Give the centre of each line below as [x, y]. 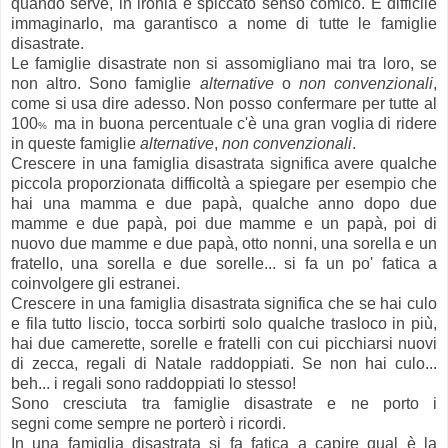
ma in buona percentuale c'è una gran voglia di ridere [246, 123]
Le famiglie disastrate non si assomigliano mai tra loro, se [224, 63]
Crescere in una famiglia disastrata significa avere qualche [224, 163]
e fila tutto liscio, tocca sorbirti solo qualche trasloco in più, [224, 323]
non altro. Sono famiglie [105, 83]
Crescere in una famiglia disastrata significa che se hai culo [224, 303]
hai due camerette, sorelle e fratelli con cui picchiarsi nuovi [224, 343]
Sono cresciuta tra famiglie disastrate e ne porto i [224, 403]
